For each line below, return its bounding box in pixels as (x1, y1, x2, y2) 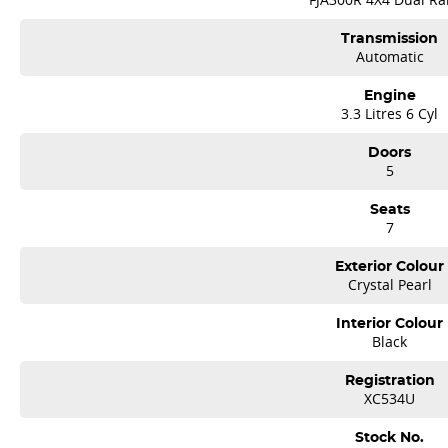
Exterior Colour (335, 257, 445, 275)
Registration (344, 371, 435, 389)
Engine (363, 86, 416, 104)
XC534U (364, 389, 416, 408)
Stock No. (355, 428, 425, 446)
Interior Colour (336, 314, 444, 332)
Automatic (355, 47, 424, 66)
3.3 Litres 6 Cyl (341, 104, 439, 123)
